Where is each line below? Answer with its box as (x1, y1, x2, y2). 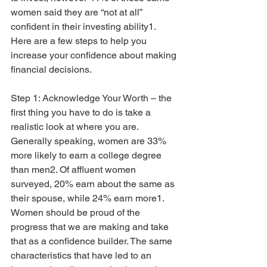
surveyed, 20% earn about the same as (11, 178, 177, 190)
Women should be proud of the (11, 207, 142, 219)
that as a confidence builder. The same (11, 235, 175, 247)
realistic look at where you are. (11, 121, 141, 133)
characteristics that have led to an (11, 250, 154, 262)
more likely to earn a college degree (11, 150, 164, 162)
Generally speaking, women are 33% (11, 135, 169, 147)
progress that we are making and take (11, 221, 171, 233)
